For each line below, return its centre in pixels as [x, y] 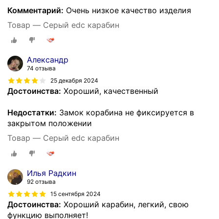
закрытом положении [50, 123]
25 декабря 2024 [74, 81]
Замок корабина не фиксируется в [125, 113]
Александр [48, 60]
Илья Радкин [52, 173]
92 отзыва [41, 182]
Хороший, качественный [110, 91]
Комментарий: [35, 10]
